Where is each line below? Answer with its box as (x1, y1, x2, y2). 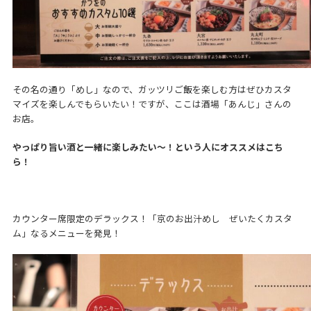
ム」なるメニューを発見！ (12, 226, 121, 239)
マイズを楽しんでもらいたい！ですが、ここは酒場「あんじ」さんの (12, 96, 292, 110)
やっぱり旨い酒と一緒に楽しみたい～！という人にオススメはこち (12, 140, 283, 153)
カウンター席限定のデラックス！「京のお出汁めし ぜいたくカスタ (12, 211, 292, 225)
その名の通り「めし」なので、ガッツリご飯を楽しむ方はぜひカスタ (12, 82, 292, 96)
